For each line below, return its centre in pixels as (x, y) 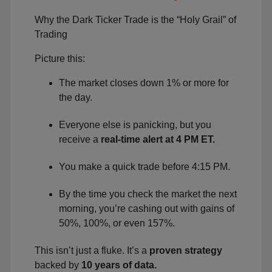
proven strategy (186, 250)
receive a (80, 139)
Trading (51, 34)
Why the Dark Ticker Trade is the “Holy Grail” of (135, 20)
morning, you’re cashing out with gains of (147, 209)
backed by (58, 265)
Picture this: (60, 59)
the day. (76, 97)
